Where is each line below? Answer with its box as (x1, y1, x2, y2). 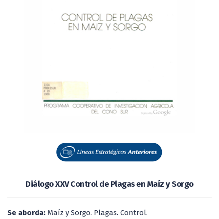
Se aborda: (7, 208, 47, 217)
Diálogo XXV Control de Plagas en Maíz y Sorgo (25, 178, 194, 189)
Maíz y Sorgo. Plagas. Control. (47, 208, 148, 217)
